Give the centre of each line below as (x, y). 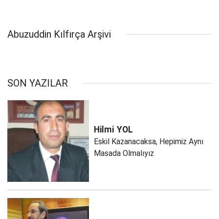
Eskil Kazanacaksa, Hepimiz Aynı (149, 141)
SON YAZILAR (38, 83)
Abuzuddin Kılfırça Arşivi (59, 34)
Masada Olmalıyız (124, 153)
